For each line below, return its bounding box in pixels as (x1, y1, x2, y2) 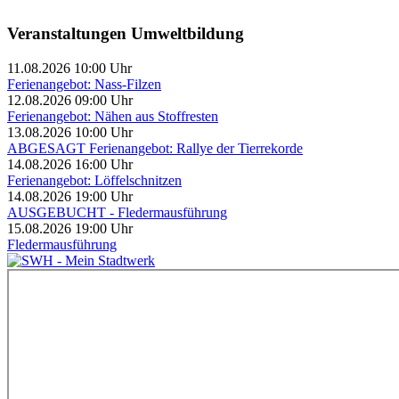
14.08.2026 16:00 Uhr (7, 156, 133, 172)
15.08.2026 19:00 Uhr (7, 220, 133, 236)
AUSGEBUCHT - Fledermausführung (7, 204, 227, 220)
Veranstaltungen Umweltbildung (7, 24, 244, 44)
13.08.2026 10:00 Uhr (7, 124, 133, 140)
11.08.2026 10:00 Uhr (7, 60, 132, 76)
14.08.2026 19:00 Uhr (7, 188, 133, 204)
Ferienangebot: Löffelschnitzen (7, 172, 182, 188)
